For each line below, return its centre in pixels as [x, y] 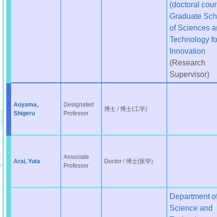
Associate [76, 157]
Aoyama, [26, 105]
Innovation [187, 51]
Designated [78, 105]
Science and [191, 208]
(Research [187, 62]
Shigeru [24, 113]
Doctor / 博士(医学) [128, 161]
